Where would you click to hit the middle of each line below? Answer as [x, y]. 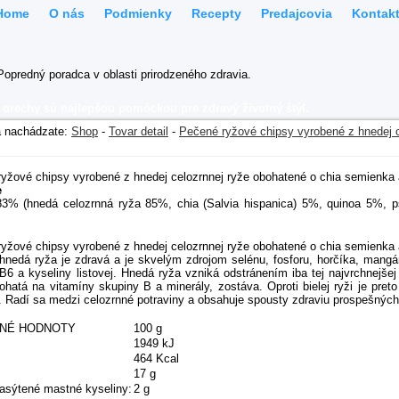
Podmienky [138, 13]
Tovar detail [138, 131]
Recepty [216, 13]
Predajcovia [297, 13]
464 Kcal [156, 358]
